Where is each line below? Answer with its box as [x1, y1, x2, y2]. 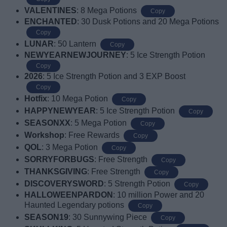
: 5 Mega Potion [70, 118, 129, 127]
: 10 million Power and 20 [113, 190, 204, 199]
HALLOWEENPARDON [24, 190, 113, 199]
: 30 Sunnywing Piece [68, 212, 149, 221]
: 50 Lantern [54, 39, 98, 48]
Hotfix [24, 94, 47, 103]
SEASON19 [24, 212, 68, 221]
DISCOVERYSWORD [24, 179, 104, 188]
